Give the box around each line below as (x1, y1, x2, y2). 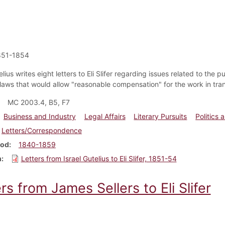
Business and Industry (3, 111, 76, 121)
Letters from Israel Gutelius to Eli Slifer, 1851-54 (21, 154, 177, 163)
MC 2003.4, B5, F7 (7, 97, 70, 106)
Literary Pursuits (134, 111, 187, 121)
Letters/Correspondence (1, 126, 82, 135)
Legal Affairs (84, 111, 126, 121)
